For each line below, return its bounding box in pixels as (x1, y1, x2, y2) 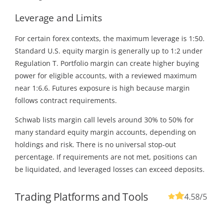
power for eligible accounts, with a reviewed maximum (14, 71, 197, 81)
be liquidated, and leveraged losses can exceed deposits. (14, 165, 205, 174)
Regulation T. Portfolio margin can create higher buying (14, 58, 199, 68)
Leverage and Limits (14, 11, 103, 24)
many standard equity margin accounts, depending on (14, 127, 196, 137)
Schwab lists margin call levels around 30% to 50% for (14, 115, 194, 125)
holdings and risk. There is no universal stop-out (14, 140, 176, 150)
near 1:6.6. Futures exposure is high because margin (14, 83, 190, 93)
